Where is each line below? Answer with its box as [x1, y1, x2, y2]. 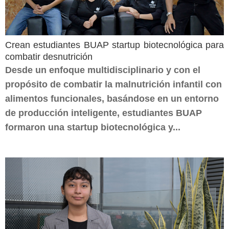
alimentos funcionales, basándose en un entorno [5, 94, 219, 104]
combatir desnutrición [5, 52, 93, 62]
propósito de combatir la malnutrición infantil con [5, 79, 222, 89]
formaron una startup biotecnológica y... [5, 122, 180, 132]
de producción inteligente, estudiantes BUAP [5, 108, 202, 118]
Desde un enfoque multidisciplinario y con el [5, 65, 200, 75]
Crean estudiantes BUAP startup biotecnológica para [5, 40, 224, 50]
